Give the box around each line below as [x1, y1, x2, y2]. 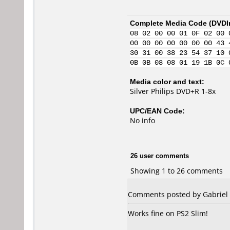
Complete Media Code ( [130, 18, 212, 28]
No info [130, 116, 155, 125]
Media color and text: [130, 76, 204, 86]
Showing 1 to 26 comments [130, 165, 223, 176]
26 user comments [130, 150, 189, 160]
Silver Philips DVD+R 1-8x [130, 86, 216, 96]
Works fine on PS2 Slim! [128, 208, 208, 218]
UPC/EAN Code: [130, 106, 185, 116]
